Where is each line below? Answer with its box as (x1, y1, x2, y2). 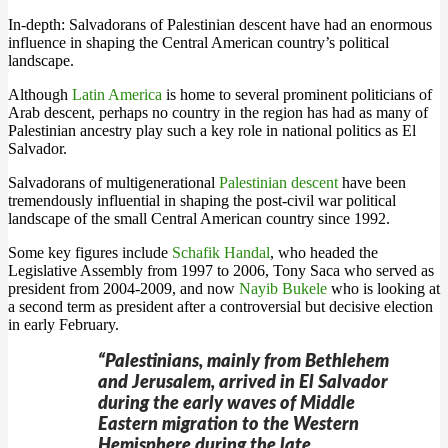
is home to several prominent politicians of (162, 86, 432, 103)
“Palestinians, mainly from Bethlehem (98, 353, 389, 371)
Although (8, 86, 72, 103)
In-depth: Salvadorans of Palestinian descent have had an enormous (8, 16, 432, 33)
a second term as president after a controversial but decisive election (8, 298, 433, 315)
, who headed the (270, 244, 378, 261)
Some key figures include (8, 244, 172, 261)
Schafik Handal (172, 244, 270, 261)
